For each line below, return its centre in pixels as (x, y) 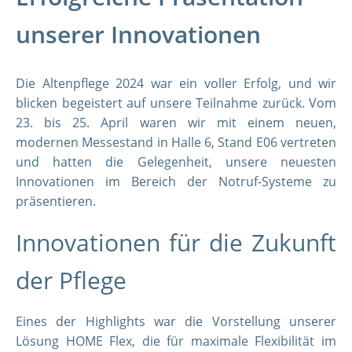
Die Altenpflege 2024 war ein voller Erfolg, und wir (176, 83)
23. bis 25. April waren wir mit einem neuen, (176, 123)
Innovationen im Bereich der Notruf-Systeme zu (176, 181)
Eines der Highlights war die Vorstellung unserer (176, 321)
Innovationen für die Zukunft (176, 242)
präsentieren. (56, 201)
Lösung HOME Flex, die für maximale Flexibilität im (176, 341)
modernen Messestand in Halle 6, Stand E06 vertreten (176, 142)
